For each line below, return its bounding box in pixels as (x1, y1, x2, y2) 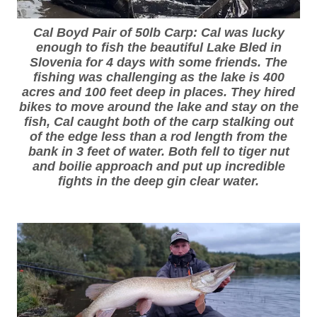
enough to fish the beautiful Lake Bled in (35, 40, 282, 55)
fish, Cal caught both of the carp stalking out (23, 115, 294, 129)
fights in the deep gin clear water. (58, 174, 259, 189)
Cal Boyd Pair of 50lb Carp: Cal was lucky (33, 25, 284, 40)
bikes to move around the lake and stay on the (18, 100, 299, 115)
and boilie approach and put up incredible (32, 159, 285, 174)
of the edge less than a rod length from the (30, 129, 287, 144)
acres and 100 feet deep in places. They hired (22, 85, 295, 100)
